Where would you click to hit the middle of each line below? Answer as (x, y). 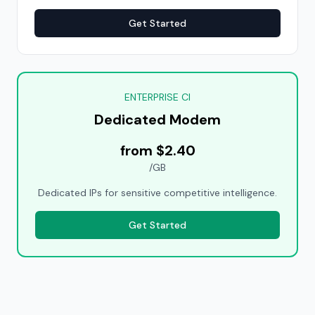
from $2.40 (157, 150)
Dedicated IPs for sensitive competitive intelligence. (157, 193)
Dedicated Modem (157, 120)
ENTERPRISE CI (157, 97)
